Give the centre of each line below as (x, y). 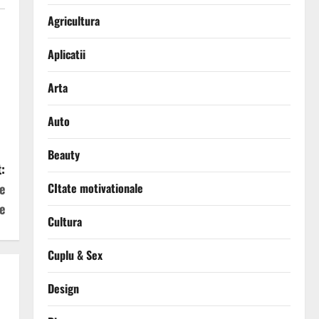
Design (63, 289)
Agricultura (73, 21)
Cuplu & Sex (75, 255)
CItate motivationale (95, 188)
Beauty (63, 155)
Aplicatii (66, 54)
